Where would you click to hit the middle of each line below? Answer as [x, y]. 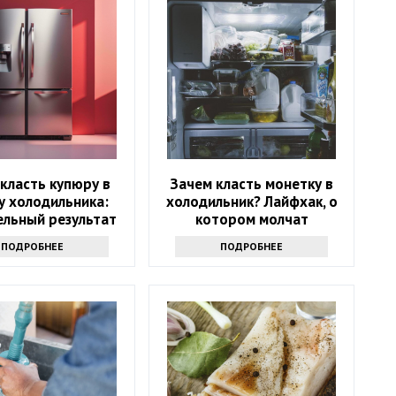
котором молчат [251, 219]
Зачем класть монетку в [252, 183]
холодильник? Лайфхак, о [251, 201]
